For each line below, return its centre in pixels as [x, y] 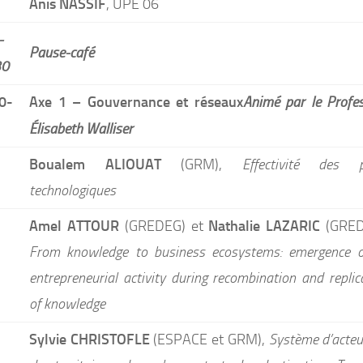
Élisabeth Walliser [81, 128]
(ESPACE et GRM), [209, 340]
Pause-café [62, 52]
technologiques [73, 190]
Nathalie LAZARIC [265, 225]
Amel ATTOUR [74, 225]
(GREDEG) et [164, 226]
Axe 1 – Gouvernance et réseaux [136, 101]
